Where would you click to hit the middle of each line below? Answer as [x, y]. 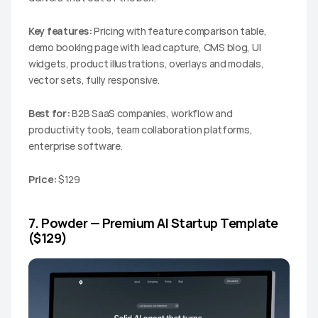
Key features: [60, 31]
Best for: [49, 113]
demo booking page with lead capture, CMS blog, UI [145, 47]
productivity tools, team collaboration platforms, [141, 129]
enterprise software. [76, 146]
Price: [43, 179]
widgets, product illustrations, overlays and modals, [146, 63]
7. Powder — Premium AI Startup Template [153, 223]
